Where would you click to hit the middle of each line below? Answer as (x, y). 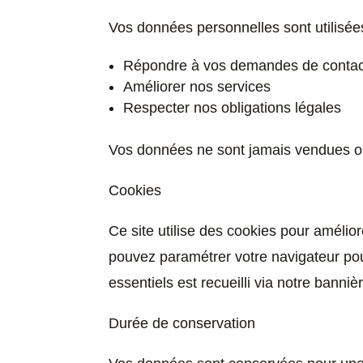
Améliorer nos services (197, 87)
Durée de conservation (182, 324)
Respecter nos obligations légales (233, 108)
